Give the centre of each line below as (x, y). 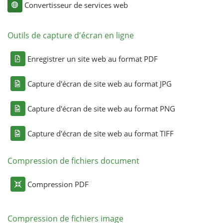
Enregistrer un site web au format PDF (92, 59)
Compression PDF (58, 184)
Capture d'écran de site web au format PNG (101, 109)
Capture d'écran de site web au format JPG (99, 84)
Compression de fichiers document (73, 161)
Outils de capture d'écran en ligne (70, 36)
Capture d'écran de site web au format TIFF (100, 134)
